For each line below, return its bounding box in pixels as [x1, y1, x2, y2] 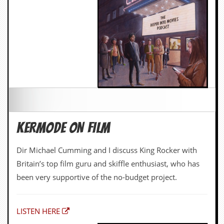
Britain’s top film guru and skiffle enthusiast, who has [16, 58, 199, 69]
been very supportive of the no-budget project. [16, 72, 177, 82]
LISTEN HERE [16, 106, 60, 116]
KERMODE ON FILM [16, 20, 110, 36]
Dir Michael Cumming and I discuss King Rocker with [16, 45, 197, 55]
